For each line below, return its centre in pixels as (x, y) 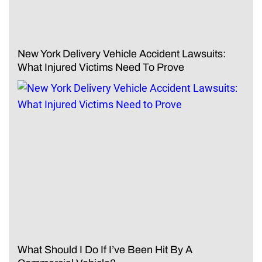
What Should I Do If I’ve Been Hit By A (105, 250)
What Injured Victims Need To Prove (101, 68)
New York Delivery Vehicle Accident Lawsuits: (122, 54)
